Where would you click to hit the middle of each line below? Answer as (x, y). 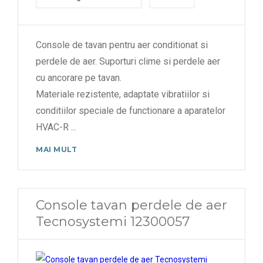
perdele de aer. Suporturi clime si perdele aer (128, 61)
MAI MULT (57, 149)
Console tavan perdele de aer (131, 205)
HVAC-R (53, 127)
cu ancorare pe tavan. (79, 77)
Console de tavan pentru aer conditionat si (122, 45)
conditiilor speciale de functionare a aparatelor (131, 110)
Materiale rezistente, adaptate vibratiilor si (123, 94)
